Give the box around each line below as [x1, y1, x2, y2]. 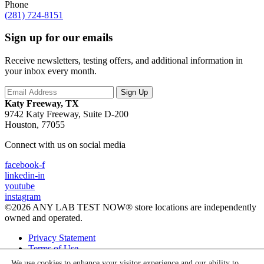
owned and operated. [5, 213, 82, 223]
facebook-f [5, 160, 45, 170]
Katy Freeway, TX [5, 98, 79, 109]
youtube [5, 181, 35, 192]
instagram [5, 192, 41, 202]
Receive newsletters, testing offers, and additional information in [5, 55, 243, 66]
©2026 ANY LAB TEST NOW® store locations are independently [5, 202, 256, 213]
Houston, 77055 [5, 120, 65, 130]
